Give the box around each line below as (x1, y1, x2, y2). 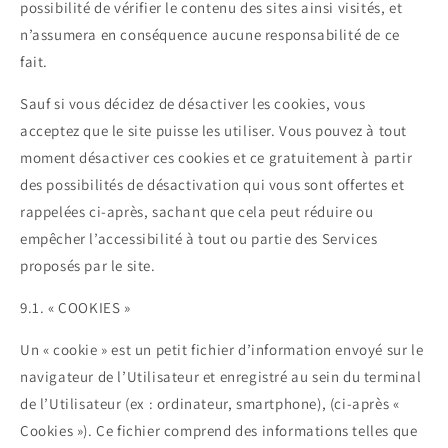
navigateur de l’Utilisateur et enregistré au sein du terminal (20, 367, 422, 387)
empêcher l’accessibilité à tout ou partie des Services (20, 229, 378, 249)
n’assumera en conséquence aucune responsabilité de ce (20, 25, 400, 45)
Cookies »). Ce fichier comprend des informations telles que (20, 421, 418, 441)
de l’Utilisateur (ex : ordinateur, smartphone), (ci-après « (20, 394, 400, 414)
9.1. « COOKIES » (20, 298, 131, 318)
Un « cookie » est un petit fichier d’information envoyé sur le (20, 340, 424, 360)
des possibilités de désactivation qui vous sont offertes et (20, 175, 405, 195)
